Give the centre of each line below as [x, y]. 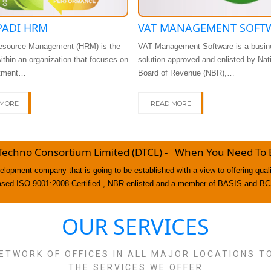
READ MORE [171, 104]
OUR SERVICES [135, 227]
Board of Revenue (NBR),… [186, 73]
